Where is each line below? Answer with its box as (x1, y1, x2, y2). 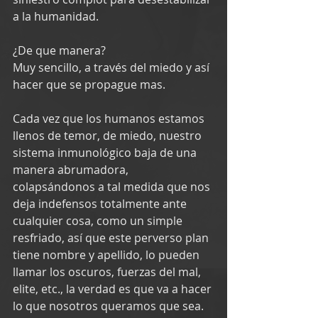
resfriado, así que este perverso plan (13, 229, 212, 246)
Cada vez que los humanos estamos (13, 110, 207, 126)
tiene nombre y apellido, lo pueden (13, 246, 202, 263)
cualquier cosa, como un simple (13, 212, 185, 229)
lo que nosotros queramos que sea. (13, 297, 204, 314)
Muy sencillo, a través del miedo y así (13, 59, 212, 75)
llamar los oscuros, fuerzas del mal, (13, 263, 204, 280)
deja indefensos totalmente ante (13, 195, 190, 212)
